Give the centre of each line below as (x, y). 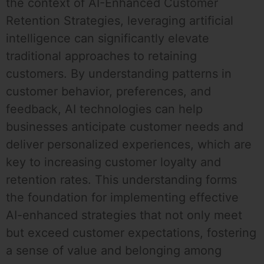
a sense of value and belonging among (114, 251)
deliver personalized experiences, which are (129, 145)
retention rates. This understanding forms (121, 180)
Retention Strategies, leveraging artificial (120, 21)
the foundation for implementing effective (122, 198)
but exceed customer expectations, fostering (131, 233)
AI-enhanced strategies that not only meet (124, 215)
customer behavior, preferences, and (108, 92)
